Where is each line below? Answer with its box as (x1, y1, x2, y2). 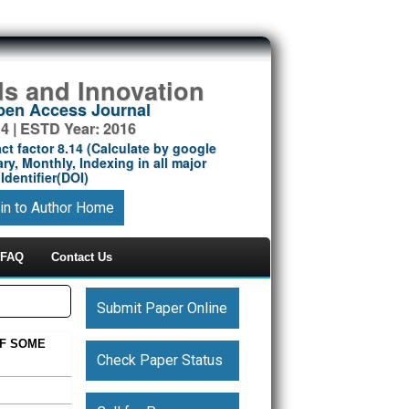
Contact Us (51, 250, 112, 264)
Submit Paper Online (96, 299, 227, 317)
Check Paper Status (96, 351, 223, 369)
